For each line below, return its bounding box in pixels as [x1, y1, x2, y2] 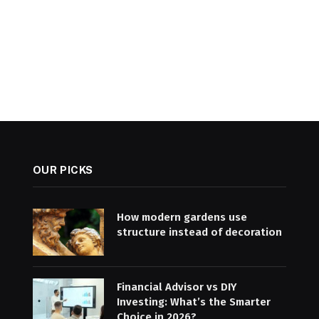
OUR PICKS [32, 163, 94, 176]
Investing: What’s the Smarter [116, 296, 271, 309]
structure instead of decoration [116, 225, 282, 239]
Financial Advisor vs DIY [116, 281, 237, 294]
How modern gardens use [116, 210, 247, 224]
